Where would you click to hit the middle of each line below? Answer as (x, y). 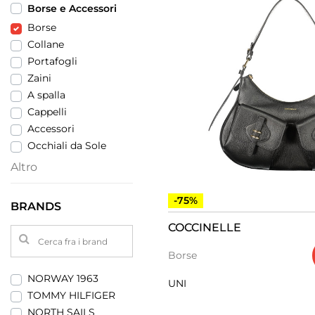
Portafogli (52, 61)
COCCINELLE (205, 227)
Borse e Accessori (72, 8)
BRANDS (36, 206)
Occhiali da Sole (67, 146)
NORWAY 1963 (63, 278)
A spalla (46, 95)
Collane (46, 44)
